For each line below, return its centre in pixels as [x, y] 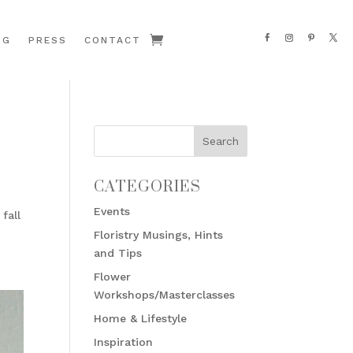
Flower [113, 277]
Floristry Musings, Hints [159, 235]
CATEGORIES [148, 188]
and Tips [118, 253]
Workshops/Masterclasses [165, 295]
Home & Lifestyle [141, 319]
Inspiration [124, 342]
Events [112, 212]
